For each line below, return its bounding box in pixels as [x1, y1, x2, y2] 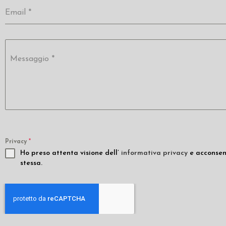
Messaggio [10, 55, 51, 63]
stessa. [20, 159, 42, 167]
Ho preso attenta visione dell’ [20, 149, 121, 157]
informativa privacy [121, 149, 188, 157]
